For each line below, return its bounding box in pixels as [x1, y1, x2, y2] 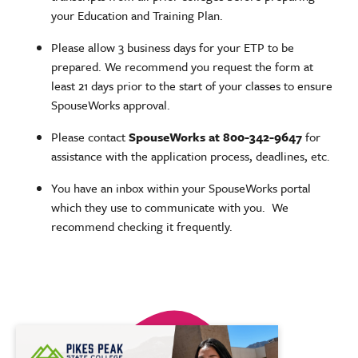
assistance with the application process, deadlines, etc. [51, 146, 330, 165]
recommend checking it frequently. [51, 217, 233, 235]
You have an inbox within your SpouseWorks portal [51, 178, 311, 197]
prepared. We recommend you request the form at [51, 57, 313, 75]
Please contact [51, 127, 129, 145]
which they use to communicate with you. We [51, 197, 288, 216]
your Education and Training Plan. [51, 6, 223, 24]
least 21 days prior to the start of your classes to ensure [51, 76, 332, 94]
